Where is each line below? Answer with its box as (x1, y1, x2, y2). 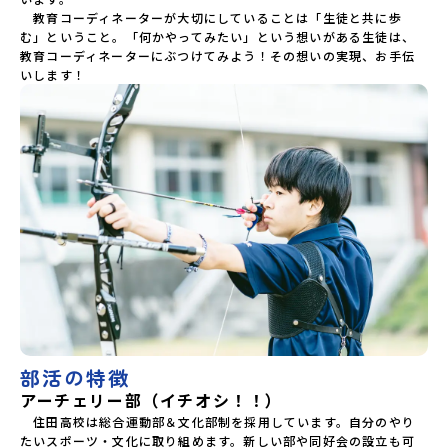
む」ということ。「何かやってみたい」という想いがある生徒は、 (20, 27, 415, 45)
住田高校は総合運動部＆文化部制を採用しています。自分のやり (20, 412, 415, 430)
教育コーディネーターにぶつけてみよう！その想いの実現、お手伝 (20, 46, 416, 64)
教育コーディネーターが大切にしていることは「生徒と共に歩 (20, 8, 402, 26)
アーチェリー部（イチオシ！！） (20, 387, 283, 412)
